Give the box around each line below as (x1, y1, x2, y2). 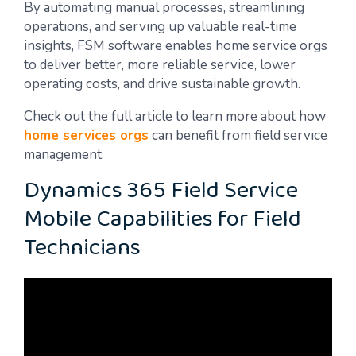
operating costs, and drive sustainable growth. (24, 75, 300, 93)
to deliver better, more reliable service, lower (24, 56, 296, 74)
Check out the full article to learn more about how (24, 107, 326, 126)
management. (24, 145, 104, 164)
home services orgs (24, 126, 149, 145)
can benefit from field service (149, 126, 327, 145)
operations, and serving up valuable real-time (24, 17, 296, 36)
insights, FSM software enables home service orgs (24, 37, 327, 55)
